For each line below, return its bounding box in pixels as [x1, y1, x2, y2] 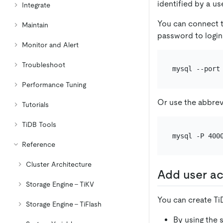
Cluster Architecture [26, 160, 92, 168]
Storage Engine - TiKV [26, 180, 94, 188]
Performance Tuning [22, 81, 86, 89]
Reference [22, 140, 55, 148]
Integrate [22, 1, 50, 9]
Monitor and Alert [22, 41, 79, 49]
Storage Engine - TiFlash [26, 200, 102, 208]
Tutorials [22, 101, 49, 109]
